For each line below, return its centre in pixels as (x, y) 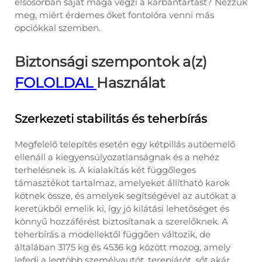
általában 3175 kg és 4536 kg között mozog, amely (123, 247)
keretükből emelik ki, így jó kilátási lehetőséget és (122, 208)
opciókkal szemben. (58, 28)
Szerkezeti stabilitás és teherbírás (111, 119)
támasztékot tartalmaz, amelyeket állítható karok (122, 183)
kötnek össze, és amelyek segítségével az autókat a (125, 196)
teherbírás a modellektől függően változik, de (113, 234)
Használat (131, 83)
